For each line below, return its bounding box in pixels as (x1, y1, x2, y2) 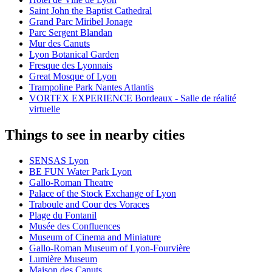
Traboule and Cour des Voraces (29, 199, 149, 210)
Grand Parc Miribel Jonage (29, 16, 132, 27)
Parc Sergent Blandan (29, 27, 112, 38)
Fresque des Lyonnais (29, 60, 112, 71)
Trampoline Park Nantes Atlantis (29, 82, 154, 93)
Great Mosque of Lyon (29, 71, 117, 82)
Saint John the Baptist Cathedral (29, 5, 152, 16)
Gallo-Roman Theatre (29, 177, 113, 188)
